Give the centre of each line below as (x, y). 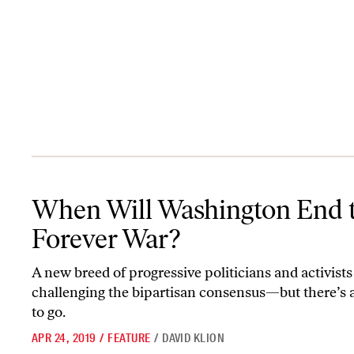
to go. (49, 312)
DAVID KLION (194, 338)
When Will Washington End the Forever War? (142, 194)
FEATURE (129, 338)
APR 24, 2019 (64, 338)
